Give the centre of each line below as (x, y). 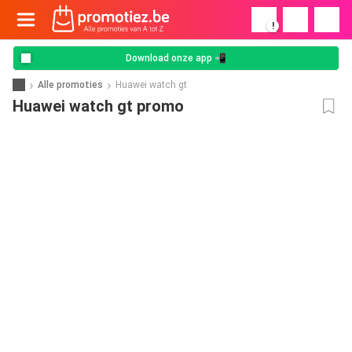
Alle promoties (70, 84)
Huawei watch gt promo (98, 106)
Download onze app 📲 (176, 58)
